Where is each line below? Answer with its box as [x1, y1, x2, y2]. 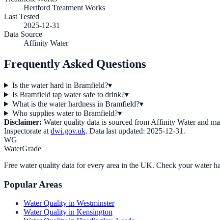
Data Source [4, 30, 42, 39]
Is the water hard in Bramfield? [12, 81, 108, 89]
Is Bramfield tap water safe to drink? [12, 90, 125, 99]
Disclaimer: [4, 117, 42, 126]
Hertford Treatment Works [24, 3, 105, 12]
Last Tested [4, 12, 39, 21]
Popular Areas [4, 179, 62, 190]
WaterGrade [4, 144, 41, 153]
